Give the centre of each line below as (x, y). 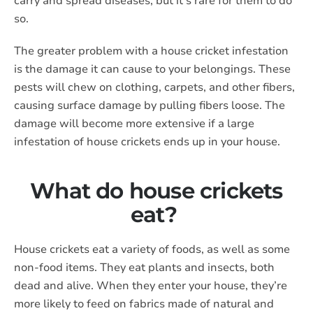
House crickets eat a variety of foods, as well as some (152, 249)
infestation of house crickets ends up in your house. (147, 142)
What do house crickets (156, 191)
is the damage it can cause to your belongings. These (152, 69)
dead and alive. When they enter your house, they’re (151, 286)
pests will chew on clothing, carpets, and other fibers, (154, 87)
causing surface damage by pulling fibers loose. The (150, 105)
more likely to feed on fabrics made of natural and (144, 304)
